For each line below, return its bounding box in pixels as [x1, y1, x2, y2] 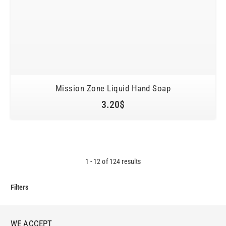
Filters [11, 183, 28, 192]
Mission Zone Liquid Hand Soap [55, 83, 171, 94]
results [120, 157, 141, 166]
